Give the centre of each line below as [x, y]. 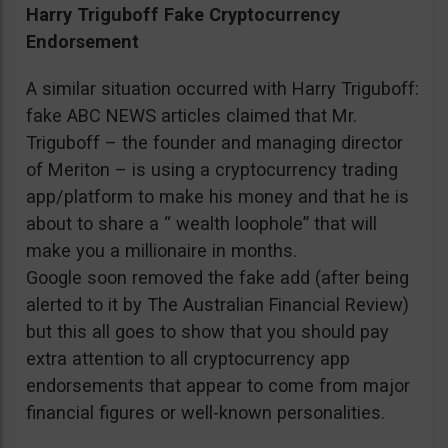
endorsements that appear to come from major [218, 385]
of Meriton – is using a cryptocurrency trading [212, 169]
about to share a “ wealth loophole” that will [201, 223]
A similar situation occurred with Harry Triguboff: [222, 88]
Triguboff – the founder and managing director [214, 142]
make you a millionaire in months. [161, 250]
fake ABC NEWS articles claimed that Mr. [191, 115]
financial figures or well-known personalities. [205, 412]
